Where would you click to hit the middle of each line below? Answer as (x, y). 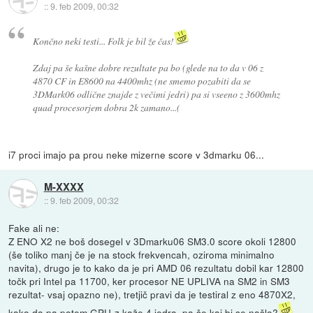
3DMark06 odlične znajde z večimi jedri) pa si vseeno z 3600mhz (156, 94)
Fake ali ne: (34, 228)
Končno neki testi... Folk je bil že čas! (103, 41)
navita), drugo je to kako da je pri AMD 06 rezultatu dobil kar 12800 (156, 268)
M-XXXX (64, 186)
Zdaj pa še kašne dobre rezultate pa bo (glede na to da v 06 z (148, 68)
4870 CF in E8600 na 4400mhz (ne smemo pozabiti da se (141, 81)
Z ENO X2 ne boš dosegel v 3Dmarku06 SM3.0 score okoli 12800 (153, 241)
